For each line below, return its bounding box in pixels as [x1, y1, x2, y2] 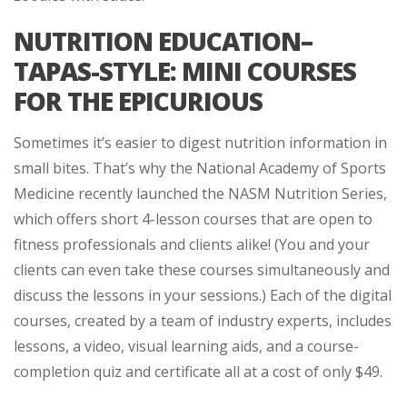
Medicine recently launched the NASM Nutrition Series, [14, 184, 387, 204]
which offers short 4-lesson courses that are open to [14, 209, 372, 230]
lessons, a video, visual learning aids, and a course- [14, 336, 359, 357]
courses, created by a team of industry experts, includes [14, 311, 392, 332]
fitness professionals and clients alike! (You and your [14, 234, 370, 255]
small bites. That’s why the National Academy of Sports [14, 158, 386, 179]
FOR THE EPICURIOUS [14, 84, 263, 119]
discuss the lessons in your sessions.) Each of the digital [14, 285, 392, 306]
